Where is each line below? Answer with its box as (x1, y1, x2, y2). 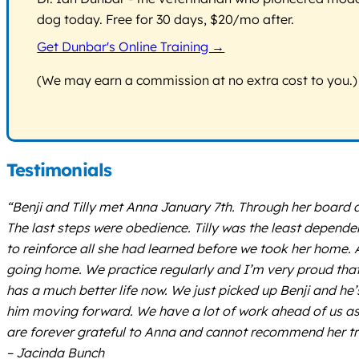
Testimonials (6, 159, 112, 182)
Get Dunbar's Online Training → (37, 38, 225, 55)
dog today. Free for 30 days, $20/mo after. (37, 11, 295, 28)
